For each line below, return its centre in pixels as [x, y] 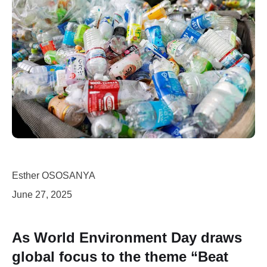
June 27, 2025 [42, 194]
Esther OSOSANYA [54, 175]
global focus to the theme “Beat [120, 256]
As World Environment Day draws [127, 237]
